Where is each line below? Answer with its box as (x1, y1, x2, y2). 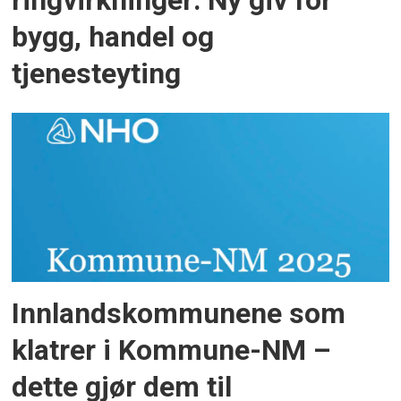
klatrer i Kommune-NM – (12, 333, 332, 367)
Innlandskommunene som (12, 296, 346, 330)
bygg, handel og (12, 20, 215, 54)
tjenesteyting (12, 56, 182, 90)
